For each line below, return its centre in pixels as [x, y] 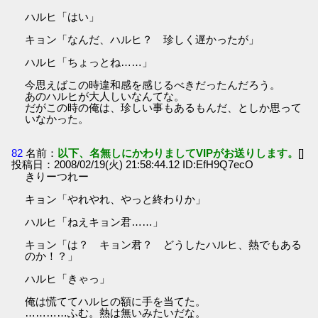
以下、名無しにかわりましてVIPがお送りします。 [178, 153]
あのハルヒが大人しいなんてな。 [105, 97]
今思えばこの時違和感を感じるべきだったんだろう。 [153, 85]
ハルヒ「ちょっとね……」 [89, 62]
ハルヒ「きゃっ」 [68, 278]
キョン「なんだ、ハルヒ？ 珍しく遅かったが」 [142, 40]
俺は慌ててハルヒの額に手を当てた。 [116, 301]
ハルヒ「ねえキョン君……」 [94, 221]
